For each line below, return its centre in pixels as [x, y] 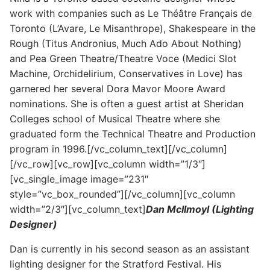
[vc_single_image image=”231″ [79, 179]
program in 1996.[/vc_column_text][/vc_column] [118, 149]
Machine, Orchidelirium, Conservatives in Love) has [126, 73]
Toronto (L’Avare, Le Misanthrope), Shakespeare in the [133, 28]
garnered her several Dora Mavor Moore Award [118, 88]
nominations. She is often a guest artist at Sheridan [127, 103]
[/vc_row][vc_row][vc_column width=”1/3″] [108, 164]
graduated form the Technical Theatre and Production [133, 133]
